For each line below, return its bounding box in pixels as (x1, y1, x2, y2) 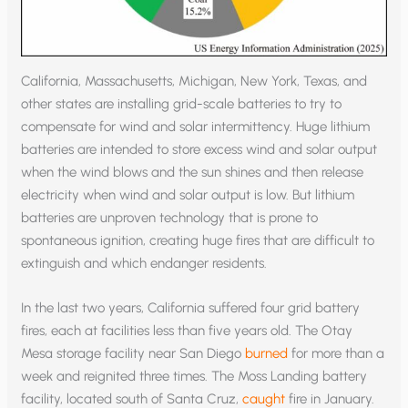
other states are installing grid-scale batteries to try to (21, 96, 342, 113)
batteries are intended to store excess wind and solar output (21, 141, 378, 158)
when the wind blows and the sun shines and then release (21, 164, 364, 181)
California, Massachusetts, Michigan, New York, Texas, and (21, 73, 368, 90)
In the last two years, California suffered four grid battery (21, 300, 361, 317)
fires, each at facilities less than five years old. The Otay (21, 322, 353, 340)
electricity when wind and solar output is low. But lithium (21, 187, 355, 204)
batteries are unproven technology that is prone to (21, 209, 319, 227)
